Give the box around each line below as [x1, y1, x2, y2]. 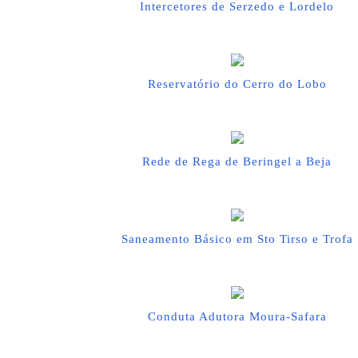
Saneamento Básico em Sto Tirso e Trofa [121, 233, 353, 245]
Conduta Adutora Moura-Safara [147, 310, 327, 323]
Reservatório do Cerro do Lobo [147, 78, 327, 90]
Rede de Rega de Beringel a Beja [142, 155, 332, 168]
